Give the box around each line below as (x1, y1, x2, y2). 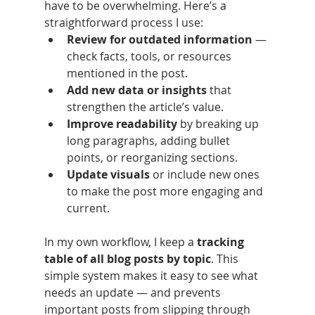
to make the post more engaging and (66, 183, 266, 199)
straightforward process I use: (44, 14, 203, 30)
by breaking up (176, 115, 262, 131)
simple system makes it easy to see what (44, 267, 261, 283)
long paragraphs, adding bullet (66, 132, 233, 148)
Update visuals (66, 166, 150, 182)
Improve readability (66, 115, 177, 131)
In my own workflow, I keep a (44, 233, 197, 250)
